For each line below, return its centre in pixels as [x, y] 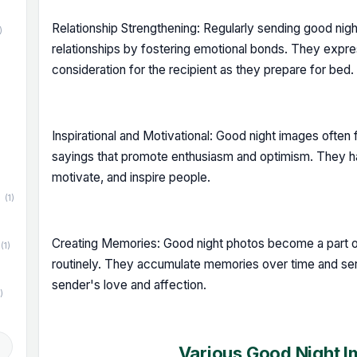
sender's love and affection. [129, 285]
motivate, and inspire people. [131, 177]
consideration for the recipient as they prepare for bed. [203, 70]
